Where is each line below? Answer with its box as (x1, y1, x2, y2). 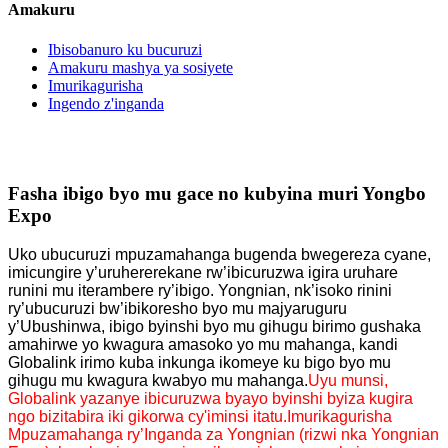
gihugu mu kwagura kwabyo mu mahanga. (8, 371, 308, 389)
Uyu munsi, (308, 371, 388, 389)
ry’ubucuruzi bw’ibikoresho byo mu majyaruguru (8, 299, 347, 317)
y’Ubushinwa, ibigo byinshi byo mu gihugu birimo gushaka (8, 317, 421, 335)
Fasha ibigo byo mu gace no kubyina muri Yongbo (8, 183, 426, 205)
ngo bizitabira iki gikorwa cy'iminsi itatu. (8, 407, 287, 425)
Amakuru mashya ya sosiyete (48, 58, 233, 76)
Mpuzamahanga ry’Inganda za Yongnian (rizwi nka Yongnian (8, 425, 439, 443)
